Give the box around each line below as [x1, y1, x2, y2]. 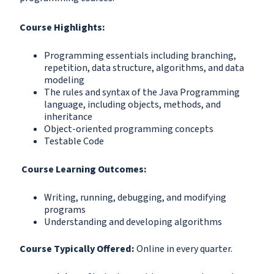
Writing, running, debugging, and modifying [44, 191, 226, 205]
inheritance [44, 110, 92, 124]
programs [44, 203, 86, 217]
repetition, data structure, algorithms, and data [44, 61, 244, 75]
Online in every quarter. [136, 242, 232, 256]
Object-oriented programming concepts [44, 122, 213, 136]
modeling [44, 73, 84, 87]
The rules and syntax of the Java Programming [44, 86, 240, 100]
